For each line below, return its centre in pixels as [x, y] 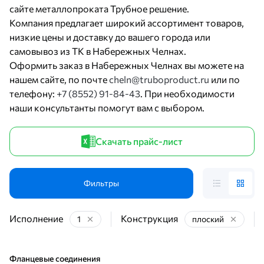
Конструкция [149, 218]
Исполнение [36, 218]
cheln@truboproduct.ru [159, 79]
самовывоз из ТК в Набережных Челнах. [98, 51]
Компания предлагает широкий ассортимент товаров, [127, 23]
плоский [208, 219]
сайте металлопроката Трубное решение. [99, 9]
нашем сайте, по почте [59, 79]
